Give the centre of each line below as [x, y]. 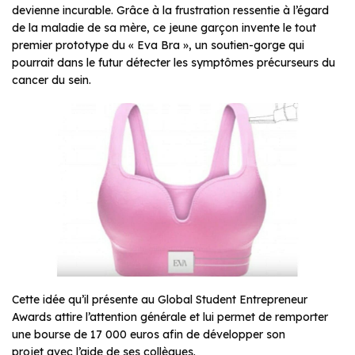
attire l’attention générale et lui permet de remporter [190, 317]
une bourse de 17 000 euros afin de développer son [149, 335]
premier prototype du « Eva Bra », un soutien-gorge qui [158, 45]
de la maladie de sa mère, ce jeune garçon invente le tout [164, 27]
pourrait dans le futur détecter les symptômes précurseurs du [174, 62]
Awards [32, 317]
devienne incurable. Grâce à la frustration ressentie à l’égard [170, 10]
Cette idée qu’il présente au [85, 300]
